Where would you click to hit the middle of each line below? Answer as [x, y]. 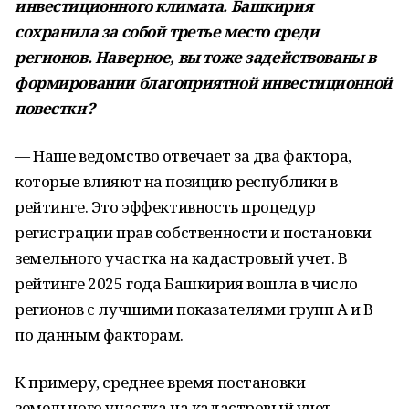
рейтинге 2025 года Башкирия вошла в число [186, 283]
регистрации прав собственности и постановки [193, 232]
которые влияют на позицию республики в [177, 181]
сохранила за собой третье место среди [167, 31]
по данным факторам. [100, 335]
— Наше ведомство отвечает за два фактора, [183, 156]
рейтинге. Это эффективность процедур [165, 207]
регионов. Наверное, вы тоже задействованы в [195, 57]
